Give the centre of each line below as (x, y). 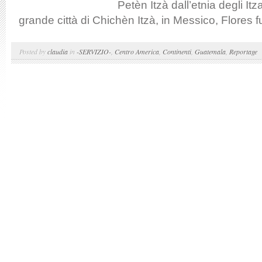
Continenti (177, 51)
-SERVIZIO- (94, 51)
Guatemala (210, 51)
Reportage (243, 51)
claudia (58, 51)
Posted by (33, 51)
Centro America (137, 51)
